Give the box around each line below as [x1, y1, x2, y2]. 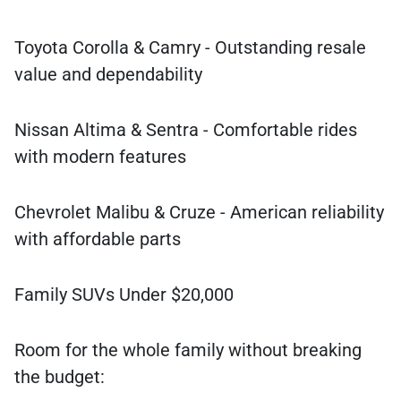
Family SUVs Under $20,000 [14, 284, 234, 306]
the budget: [14, 366, 105, 388]
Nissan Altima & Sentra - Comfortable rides [14, 119, 357, 141]
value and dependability [14, 64, 202, 86]
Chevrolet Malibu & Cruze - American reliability [14, 201, 384, 224]
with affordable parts [14, 228, 181, 251]
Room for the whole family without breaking [14, 339, 362, 362]
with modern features [14, 146, 186, 168]
